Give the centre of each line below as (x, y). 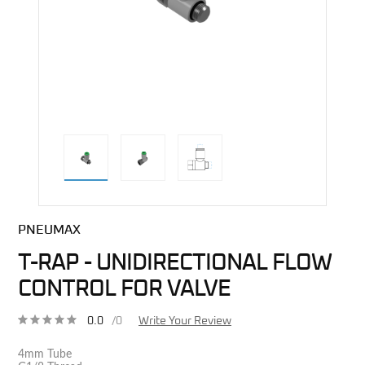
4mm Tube (45, 354)
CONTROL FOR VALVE (124, 289)
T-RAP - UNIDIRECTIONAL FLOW (175, 263)
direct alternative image (240, 211)
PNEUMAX (49, 229)
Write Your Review (185, 321)
